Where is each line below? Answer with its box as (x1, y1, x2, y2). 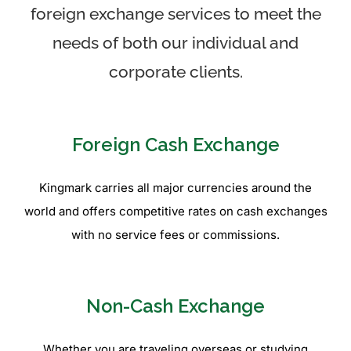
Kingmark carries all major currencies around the (39, 180, 312, 196)
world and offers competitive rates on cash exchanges (24, 204, 327, 219)
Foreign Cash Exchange (71, 134, 280, 157)
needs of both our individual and (52, 33, 299, 52)
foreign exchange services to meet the (30, 4, 321, 24)
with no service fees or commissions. (71, 227, 280, 243)
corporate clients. (108, 62, 243, 81)
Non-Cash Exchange (86, 295, 265, 317)
